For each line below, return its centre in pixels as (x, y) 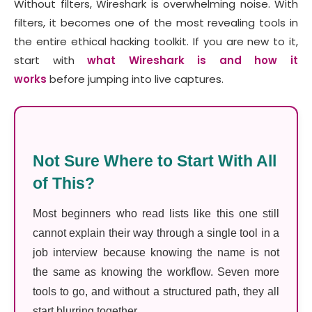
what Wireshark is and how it (193, 61)
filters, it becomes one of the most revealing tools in (156, 23)
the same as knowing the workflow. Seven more (156, 272)
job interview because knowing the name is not (156, 253)
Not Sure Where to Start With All (155, 161)
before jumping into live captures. (136, 79)
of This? (64, 184)
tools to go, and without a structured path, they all (156, 292)
